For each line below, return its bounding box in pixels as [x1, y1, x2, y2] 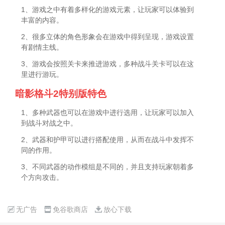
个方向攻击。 [21, 173, 64, 182]
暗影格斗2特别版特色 [15, 88, 107, 99]
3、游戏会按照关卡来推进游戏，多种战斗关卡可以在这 [21, 60, 194, 68]
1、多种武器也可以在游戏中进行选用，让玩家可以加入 [21, 108, 194, 117]
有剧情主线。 [21, 43, 64, 52]
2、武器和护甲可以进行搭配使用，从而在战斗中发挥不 [21, 136, 194, 144]
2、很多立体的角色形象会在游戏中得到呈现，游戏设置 [21, 33, 194, 41]
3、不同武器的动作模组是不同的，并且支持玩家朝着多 [21, 163, 194, 171]
